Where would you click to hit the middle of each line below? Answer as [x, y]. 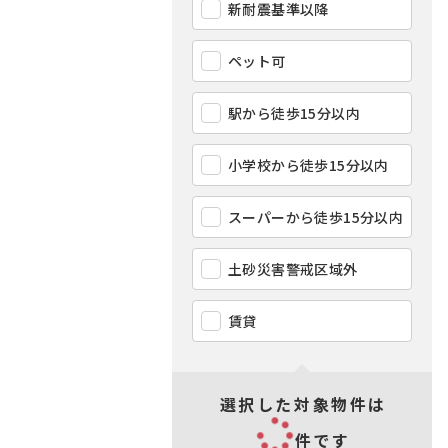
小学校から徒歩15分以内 [308, 165]
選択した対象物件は [303, 404]
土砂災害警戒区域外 [293, 269]
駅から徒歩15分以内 [294, 113]
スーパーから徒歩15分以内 [316, 217]
